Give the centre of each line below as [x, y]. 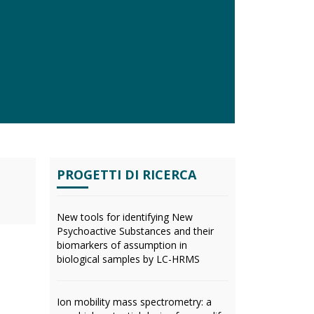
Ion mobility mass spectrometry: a [134, 302]
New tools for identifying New [125, 217]
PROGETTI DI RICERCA [127, 175]
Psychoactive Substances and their [135, 231]
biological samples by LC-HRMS [128, 259]
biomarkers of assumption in [122, 245]
